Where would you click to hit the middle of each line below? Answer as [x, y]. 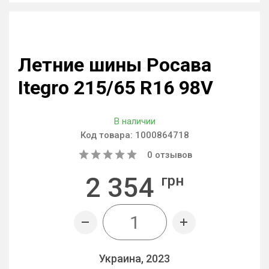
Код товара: [107, 135]
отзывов [172, 155]
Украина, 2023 [134, 258]
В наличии [134, 121]
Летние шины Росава [115, 65]
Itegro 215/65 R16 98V [116, 88]
